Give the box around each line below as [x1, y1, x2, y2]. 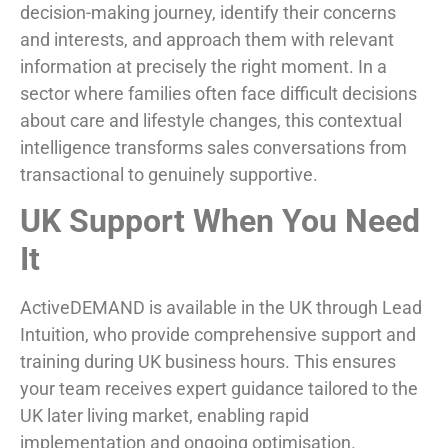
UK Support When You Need [20, 202, 420, 241]
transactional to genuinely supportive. [20, 164, 318, 186]
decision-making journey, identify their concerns [20, 2, 396, 24]
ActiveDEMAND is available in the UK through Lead [20, 297, 422, 319]
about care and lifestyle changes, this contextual [20, 110, 402, 132]
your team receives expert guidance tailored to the [20, 378, 418, 400]
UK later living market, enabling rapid [20, 405, 309, 427]
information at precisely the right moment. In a [20, 56, 387, 78]
